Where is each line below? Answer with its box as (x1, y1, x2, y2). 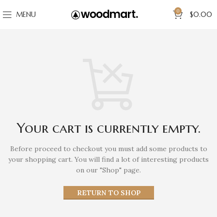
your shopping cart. (8, 155, 73, 164)
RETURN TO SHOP (77, 188, 140, 198)
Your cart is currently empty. (16, 120, 201, 137)
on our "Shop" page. (76, 166, 141, 175)
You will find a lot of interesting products (73, 155, 209, 164)
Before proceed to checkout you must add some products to (10, 144, 207, 154)
